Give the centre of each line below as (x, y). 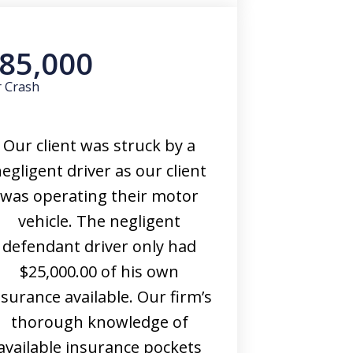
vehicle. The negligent (99, 221)
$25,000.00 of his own (99, 271)
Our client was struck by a (99, 145)
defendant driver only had (99, 246)
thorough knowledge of (99, 322)
